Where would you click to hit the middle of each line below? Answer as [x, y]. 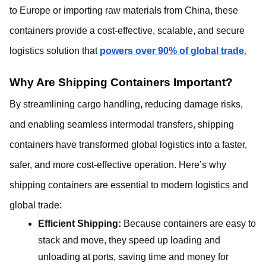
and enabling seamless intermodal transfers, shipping [122, 124]
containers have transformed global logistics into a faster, [128, 145]
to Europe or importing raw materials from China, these [124, 10]
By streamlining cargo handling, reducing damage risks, [126, 104]
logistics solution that [53, 51]
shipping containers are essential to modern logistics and [129, 185]
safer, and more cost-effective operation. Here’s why [118, 165]
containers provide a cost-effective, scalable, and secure [127, 31]
